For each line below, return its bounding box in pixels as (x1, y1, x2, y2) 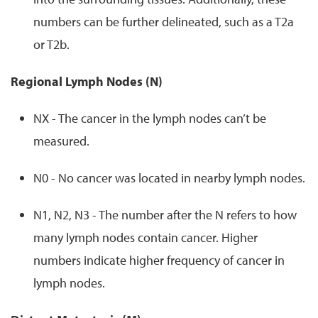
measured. (33, 132, 89, 149)
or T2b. (33, 35, 70, 53)
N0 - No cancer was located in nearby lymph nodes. (33, 169, 305, 186)
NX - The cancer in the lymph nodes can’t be (33, 109, 266, 126)
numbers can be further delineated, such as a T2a (33, 13, 294, 30)
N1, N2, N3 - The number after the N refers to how (33, 206, 297, 223)
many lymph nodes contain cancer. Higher (33, 229, 258, 246)
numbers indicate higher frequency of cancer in (33, 251, 285, 268)
